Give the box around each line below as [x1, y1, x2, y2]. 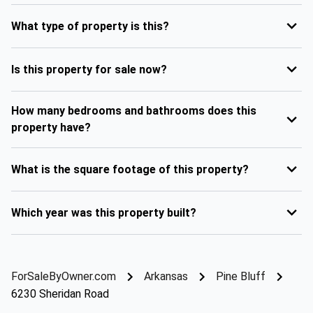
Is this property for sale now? [11, 62, 167, 76]
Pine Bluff [216, 270, 265, 283]
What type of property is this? [11, 19, 169, 33]
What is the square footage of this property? [11, 162, 249, 176]
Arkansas [144, 270, 188, 283]
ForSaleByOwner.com [11, 270, 116, 283]
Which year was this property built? [11, 205, 196, 219]
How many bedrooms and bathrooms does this [11, 104, 256, 117]
